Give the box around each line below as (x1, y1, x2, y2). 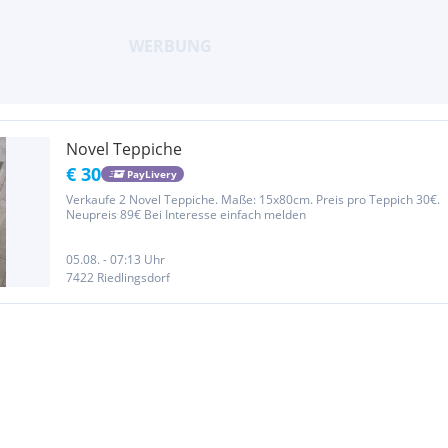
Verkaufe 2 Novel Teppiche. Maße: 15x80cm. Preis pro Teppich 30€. (66, 191, 440, 208)
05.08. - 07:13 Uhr (66, 251, 165, 268)
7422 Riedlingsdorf (66, 269, 170, 286)
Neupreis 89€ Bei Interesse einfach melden (66, 206, 306, 223)
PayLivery (126, 166, 177, 181)
